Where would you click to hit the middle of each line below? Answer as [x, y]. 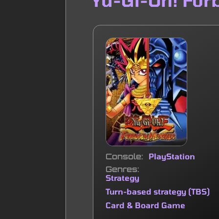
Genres [122, 169]
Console [124, 156]
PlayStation [172, 156]
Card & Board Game [146, 205]
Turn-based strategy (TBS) [158, 191]
